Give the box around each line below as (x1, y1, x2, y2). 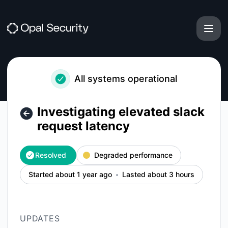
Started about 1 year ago (28, 170, 112, 179)
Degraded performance (94, 151, 173, 159)
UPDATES (20, 213, 60, 223)
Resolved (35, 151, 66, 159)
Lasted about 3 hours (122, 170, 194, 179)
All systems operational (74, 73, 177, 84)
